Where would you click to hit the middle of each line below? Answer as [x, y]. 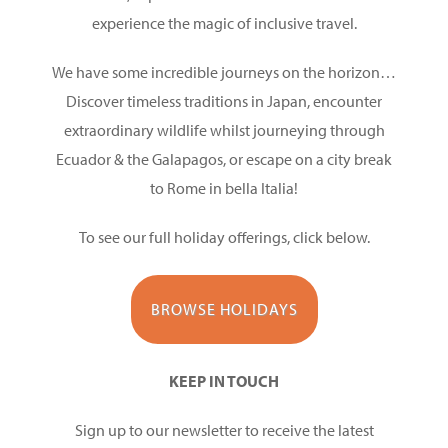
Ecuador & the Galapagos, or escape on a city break [224, 159]
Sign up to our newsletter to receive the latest [224, 430]
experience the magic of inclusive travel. [224, 23]
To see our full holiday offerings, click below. [224, 237]
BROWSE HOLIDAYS [224, 309]
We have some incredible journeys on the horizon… [224, 72]
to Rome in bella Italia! [224, 188]
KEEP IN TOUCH [224, 381]
